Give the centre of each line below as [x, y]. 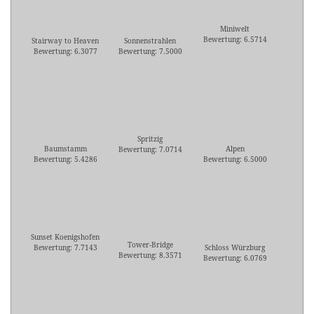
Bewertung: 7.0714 [150, 150]
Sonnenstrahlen [150, 41]
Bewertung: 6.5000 [235, 159]
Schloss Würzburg [235, 248]
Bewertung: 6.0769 [235, 258]
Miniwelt [235, 29]
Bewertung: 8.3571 [150, 255]
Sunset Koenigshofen [65, 237]
